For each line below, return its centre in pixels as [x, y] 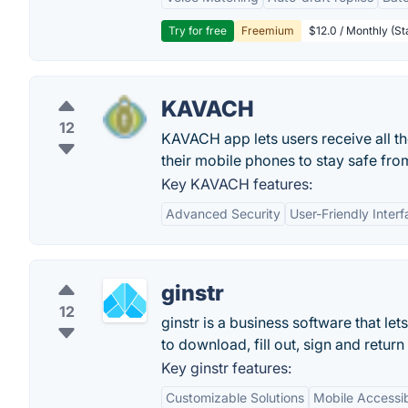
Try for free [198, 31]
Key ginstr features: [226, 368]
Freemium [268, 31]
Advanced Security [223, 214]
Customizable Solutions [235, 398]
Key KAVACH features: [237, 184]
